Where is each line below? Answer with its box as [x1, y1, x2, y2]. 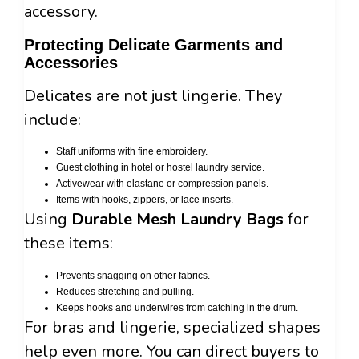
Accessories [24, 53, 118, 71]
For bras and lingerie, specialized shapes [24, 316, 321, 338]
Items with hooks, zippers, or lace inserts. [56, 194, 233, 206]
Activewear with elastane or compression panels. [56, 178, 268, 190]
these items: [24, 232, 113, 255]
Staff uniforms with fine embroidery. [56, 146, 208, 158]
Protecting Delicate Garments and [24, 35, 283, 54]
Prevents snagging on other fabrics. [56, 269, 210, 281]
